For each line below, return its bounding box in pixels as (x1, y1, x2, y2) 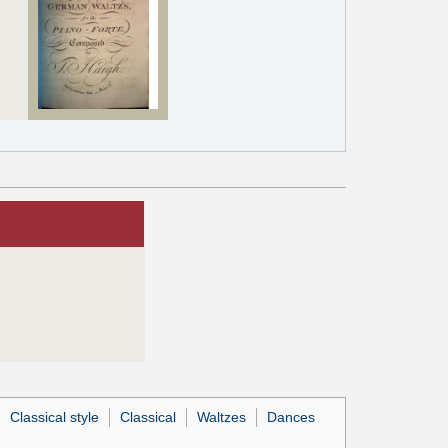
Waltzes (196, 408, 246, 425)
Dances (267, 408, 316, 425)
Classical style (9, 408, 99, 425)
